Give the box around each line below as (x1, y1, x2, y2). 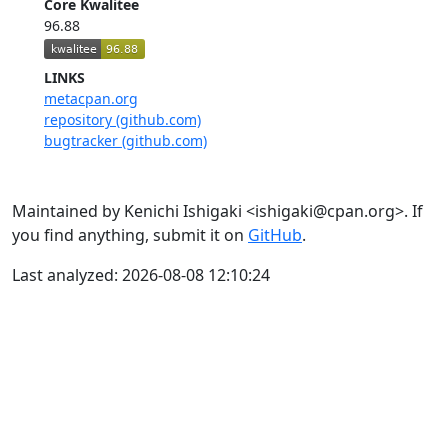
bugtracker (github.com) (44, 130, 207, 150)
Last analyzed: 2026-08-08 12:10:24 (12, 263, 270, 286)
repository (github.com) (44, 109, 201, 129)
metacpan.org (44, 88, 138, 108)
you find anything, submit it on (12, 223, 248, 246)
